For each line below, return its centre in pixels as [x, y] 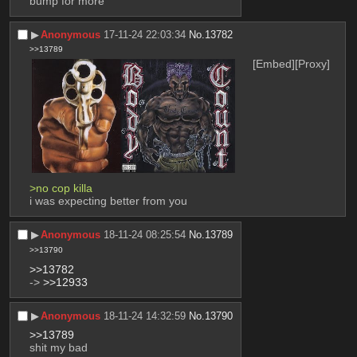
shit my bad [58, 347]
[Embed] [274, 64]
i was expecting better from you [108, 201]
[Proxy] [313, 64]
